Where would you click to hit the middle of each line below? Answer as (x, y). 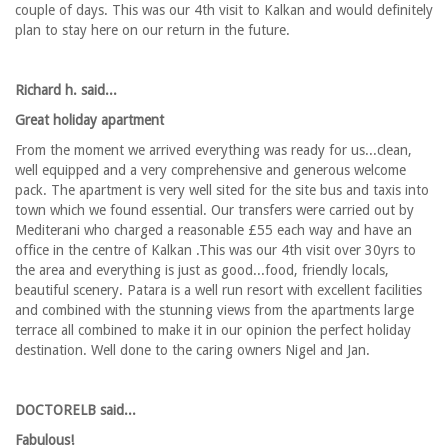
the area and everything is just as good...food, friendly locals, (202, 270)
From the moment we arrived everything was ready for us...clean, (213, 150)
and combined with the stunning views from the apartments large (214, 310)
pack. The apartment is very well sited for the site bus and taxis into (222, 190)
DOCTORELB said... (75, 410)
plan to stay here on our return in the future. (152, 30)
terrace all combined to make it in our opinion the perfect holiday (213, 330)
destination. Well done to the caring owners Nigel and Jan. (192, 350)
